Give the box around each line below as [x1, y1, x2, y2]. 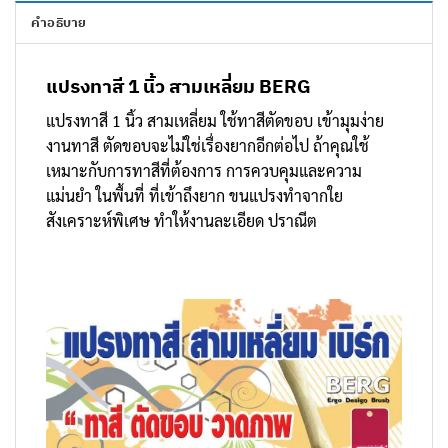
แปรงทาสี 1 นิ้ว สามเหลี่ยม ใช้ [46, 109, 237, 131]
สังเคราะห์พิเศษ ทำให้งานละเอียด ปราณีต [46, 209, 317, 231]
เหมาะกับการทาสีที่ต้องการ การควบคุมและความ [46, 159, 362, 181]
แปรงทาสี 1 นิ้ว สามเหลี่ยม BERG [46, 73, 311, 99]
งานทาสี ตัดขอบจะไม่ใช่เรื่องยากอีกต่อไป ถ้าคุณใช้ [46, 134, 369, 156]
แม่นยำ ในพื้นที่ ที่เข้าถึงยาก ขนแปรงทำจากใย [46, 184, 343, 206]
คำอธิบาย [31, 14, 87, 32]
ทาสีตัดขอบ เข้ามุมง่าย [237, 109, 384, 131]
